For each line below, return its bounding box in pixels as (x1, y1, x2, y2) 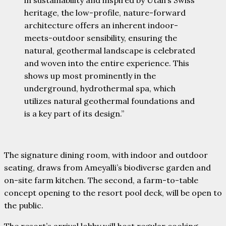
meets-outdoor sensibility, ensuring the (24, 32, 177, 43)
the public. (4, 200, 43, 210)
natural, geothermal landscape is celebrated (24, 45, 195, 55)
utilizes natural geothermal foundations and (24, 95, 195, 106)
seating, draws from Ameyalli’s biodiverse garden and (4, 162, 211, 173)
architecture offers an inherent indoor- (24, 20, 178, 30)
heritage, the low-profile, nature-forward (24, 7, 186, 18)
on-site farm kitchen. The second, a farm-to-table (4, 175, 198, 185)
